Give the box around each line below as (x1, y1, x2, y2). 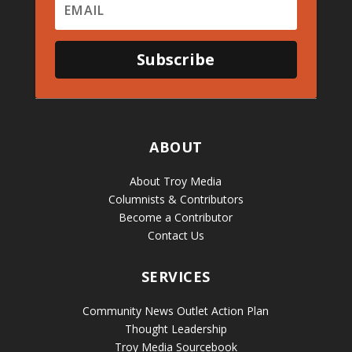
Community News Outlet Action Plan (82, 302, 269, 318)
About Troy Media (130, 173, 222, 189)
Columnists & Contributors (108, 191, 244, 207)
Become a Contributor (119, 209, 233, 225)
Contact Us (147, 227, 204, 243)
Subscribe (137, 48, 215, 70)
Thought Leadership (124, 321, 227, 336)
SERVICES (141, 266, 211, 286)
